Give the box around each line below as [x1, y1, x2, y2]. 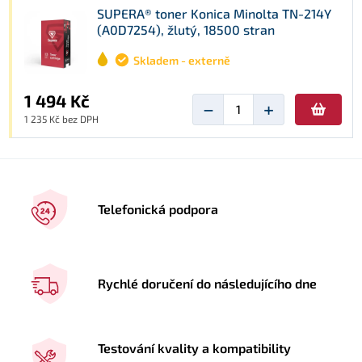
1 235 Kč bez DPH [24, 112, 99, 124]
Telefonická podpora [98, 201, 219, 217]
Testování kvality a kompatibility [98, 339, 292, 356]
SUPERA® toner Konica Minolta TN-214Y [97, 5, 331, 21]
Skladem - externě [133, 53, 230, 67]
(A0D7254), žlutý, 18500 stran [97, 21, 275, 37]
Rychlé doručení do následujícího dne [98, 276, 318, 292]
